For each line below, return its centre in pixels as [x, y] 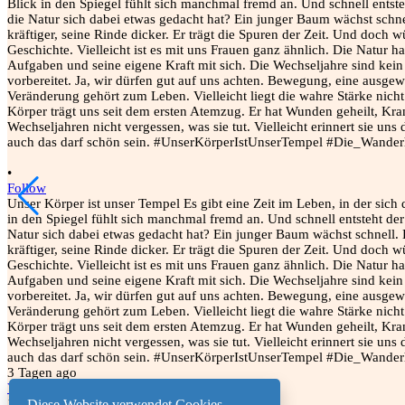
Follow [27, 188]
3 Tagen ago [42, 373]
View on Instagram [61, 388]
